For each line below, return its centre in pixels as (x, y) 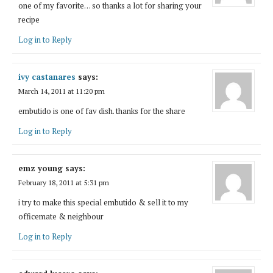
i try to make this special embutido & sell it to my (103, 202)
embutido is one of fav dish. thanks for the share (102, 111)
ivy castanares (47, 76)
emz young (41, 168)
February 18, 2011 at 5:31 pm (64, 182)
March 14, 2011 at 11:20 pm (62, 91)
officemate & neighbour (61, 216)
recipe (29, 19)
